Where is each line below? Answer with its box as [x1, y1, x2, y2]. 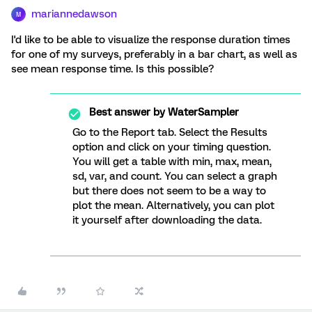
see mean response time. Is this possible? [11, 63, 214, 75]
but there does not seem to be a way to [72, 185, 266, 197]
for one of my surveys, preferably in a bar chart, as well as [11, 48, 297, 61]
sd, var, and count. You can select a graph [72, 170, 277, 182]
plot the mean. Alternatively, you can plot [72, 199, 274, 212]
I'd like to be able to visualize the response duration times [11, 33, 290, 46]
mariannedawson [31, 8, 117, 20]
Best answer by [89, 106, 165, 118]
